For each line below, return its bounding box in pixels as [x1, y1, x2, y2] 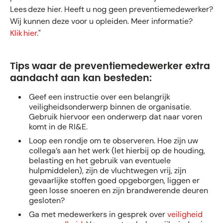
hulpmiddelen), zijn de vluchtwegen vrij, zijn [29, 165, 186, 176]
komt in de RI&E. [29, 121, 88, 132]
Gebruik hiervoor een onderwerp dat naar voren [29, 111, 202, 122]
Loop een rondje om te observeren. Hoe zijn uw [29, 135, 198, 146]
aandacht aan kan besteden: [10, 71, 152, 85]
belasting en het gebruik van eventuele [29, 155, 171, 166]
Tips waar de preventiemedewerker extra [10, 59, 210, 73]
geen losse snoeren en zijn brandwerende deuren [29, 185, 208, 196]
